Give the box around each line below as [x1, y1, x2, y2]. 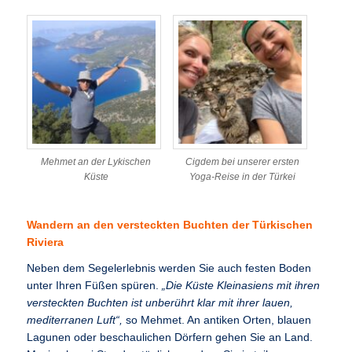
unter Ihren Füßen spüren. [27, 280, 163, 292]
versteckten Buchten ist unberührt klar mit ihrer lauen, [27, 297, 294, 310]
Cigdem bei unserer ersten [185, 156, 299, 167]
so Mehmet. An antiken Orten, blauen [126, 314, 312, 327]
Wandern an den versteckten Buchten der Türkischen [27, 219, 313, 232]
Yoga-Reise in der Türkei [189, 170, 295, 182]
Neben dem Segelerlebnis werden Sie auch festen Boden [27, 262, 312, 275]
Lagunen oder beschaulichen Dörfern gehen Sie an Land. [27, 332, 313, 344]
